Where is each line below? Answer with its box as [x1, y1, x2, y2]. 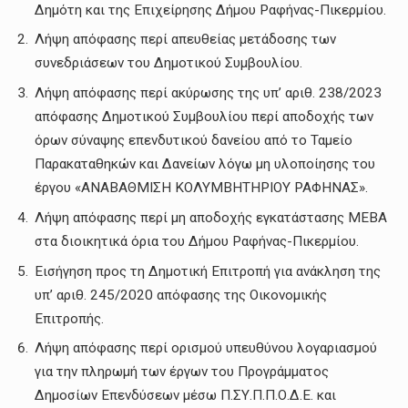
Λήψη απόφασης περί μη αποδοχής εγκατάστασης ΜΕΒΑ [35, 209, 387, 226]
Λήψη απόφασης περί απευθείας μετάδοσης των [35, 31, 336, 48]
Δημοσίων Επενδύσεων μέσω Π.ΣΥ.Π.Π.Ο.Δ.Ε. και [35, 387, 336, 404]
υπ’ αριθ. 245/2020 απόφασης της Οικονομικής [35, 286, 327, 303]
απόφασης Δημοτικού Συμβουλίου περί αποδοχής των [35, 108, 373, 126]
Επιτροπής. [35, 310, 104, 327]
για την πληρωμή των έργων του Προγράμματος [35, 363, 329, 381]
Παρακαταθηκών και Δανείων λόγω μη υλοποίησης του [35, 156, 375, 173]
